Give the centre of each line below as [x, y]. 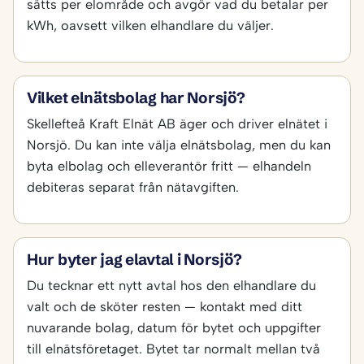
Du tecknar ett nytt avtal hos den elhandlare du [171, 286]
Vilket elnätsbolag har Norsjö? [136, 98]
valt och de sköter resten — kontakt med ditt [165, 307]
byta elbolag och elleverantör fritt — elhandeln [169, 166]
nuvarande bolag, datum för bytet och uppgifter [174, 328]
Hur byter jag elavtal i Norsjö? [134, 260]
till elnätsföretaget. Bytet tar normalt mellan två [173, 349]
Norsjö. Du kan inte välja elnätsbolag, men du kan [179, 145]
